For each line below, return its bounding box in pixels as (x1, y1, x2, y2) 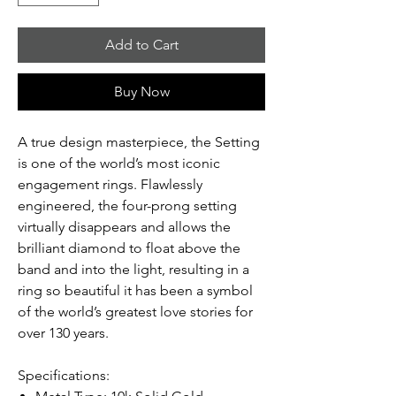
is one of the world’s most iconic (18, 154, 220, 171)
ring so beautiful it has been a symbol (18, 281, 253, 299)
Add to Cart (104, 35, 179, 53)
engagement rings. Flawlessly (18, 175, 202, 193)
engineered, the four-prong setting (18, 196, 237, 214)
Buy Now (113, 82, 170, 100)
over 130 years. (18, 324, 109, 341)
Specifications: (18, 366, 110, 384)
